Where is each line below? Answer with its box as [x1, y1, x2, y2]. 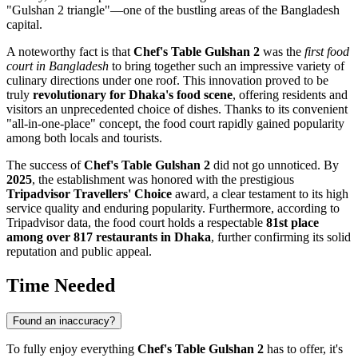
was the [260, 45, 304, 59]
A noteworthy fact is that [6, 45, 133, 59]
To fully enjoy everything [6, 342, 137, 356]
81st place [266, 216, 319, 230]
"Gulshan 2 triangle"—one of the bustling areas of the [6, 3, 280, 18]
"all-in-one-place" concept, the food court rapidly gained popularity [6, 117, 344, 131]
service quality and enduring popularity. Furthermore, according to [6, 201, 340, 216]
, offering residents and [233, 88, 348, 102]
